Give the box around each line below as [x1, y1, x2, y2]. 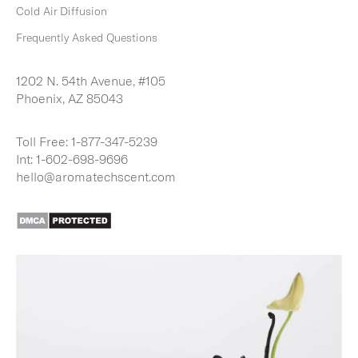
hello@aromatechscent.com [16, 168, 176, 184]
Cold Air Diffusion [16, 3, 107, 18]
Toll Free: [16, 133, 71, 149]
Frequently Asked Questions [16, 30, 157, 44]
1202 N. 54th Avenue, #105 [16, 72, 165, 88]
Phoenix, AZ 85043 [16, 89, 123, 105]
